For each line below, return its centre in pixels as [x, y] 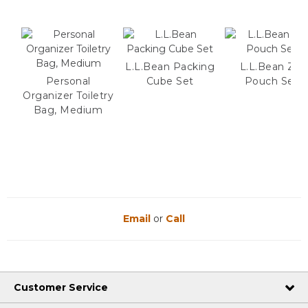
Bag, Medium [68, 110]
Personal [68, 81]
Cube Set [170, 81]
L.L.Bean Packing [170, 66]
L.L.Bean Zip [272, 66]
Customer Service [61, 287]
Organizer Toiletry [68, 95]
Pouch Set [272, 81]
